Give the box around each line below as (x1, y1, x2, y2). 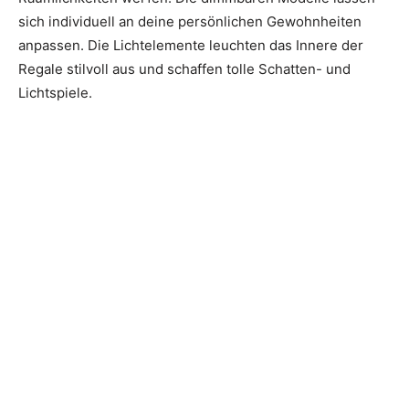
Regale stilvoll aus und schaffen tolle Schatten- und (18, 60, 351, 79)
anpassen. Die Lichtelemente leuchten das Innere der (18, 37, 363, 55)
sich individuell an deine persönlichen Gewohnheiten (18, 13, 362, 31)
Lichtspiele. (18, 84, 92, 102)
